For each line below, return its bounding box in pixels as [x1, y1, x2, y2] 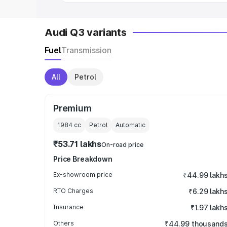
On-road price [101, 141, 143, 148]
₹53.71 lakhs [53, 139, 102, 149]
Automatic [116, 121, 145, 129]
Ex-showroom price [53, 171, 112, 178]
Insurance [53, 203, 84, 211]
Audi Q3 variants [45, 26, 127, 39]
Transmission [61, 45, 111, 55]
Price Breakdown [53, 155, 112, 163]
